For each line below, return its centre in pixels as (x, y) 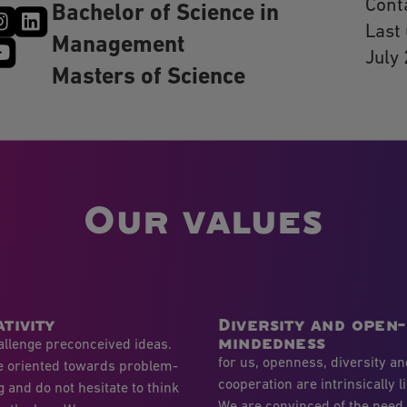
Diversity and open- (312, 324)
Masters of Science (148, 78)
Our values (203, 220)
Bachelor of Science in (165, 15)
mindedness (272, 342)
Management (118, 46)
